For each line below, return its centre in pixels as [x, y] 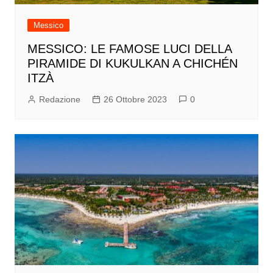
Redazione [59, 99]
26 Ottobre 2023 [135, 99]
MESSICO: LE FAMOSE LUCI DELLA [129, 48]
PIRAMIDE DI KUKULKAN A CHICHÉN [132, 63]
